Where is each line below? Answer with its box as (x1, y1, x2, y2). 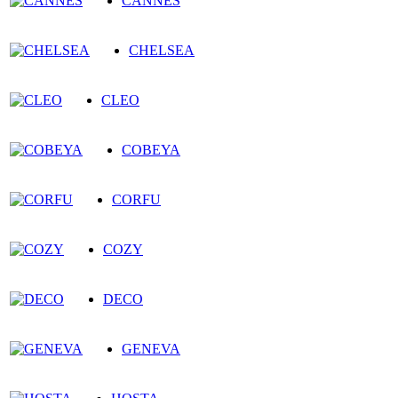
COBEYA (122, 141, 180, 157)
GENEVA (122, 340, 180, 356)
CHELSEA (129, 42, 195, 58)
